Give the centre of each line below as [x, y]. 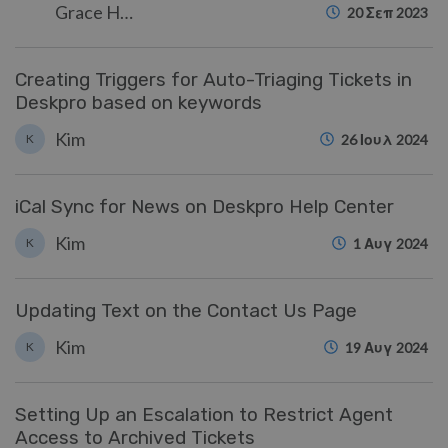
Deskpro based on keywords [138, 102]
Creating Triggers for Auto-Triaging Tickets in [213, 79]
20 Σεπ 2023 [387, 12]
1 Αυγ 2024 [390, 243]
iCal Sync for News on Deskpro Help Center [204, 206]
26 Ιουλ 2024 [384, 139]
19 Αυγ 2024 [386, 347]
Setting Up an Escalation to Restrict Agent [204, 414]
